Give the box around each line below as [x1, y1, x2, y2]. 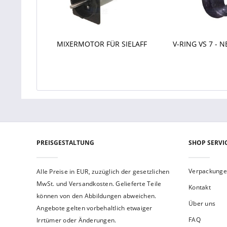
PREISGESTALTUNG [36, 138, 94, 147]
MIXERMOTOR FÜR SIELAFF [56, 39, 147, 49]
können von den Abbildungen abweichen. [36, 192, 157, 200]
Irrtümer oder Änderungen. [36, 216, 117, 224]
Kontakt [188, 183, 211, 192]
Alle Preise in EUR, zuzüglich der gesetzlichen [36, 167, 170, 176]
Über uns [188, 199, 215, 208]
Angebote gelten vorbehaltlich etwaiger [36, 204, 153, 212]
